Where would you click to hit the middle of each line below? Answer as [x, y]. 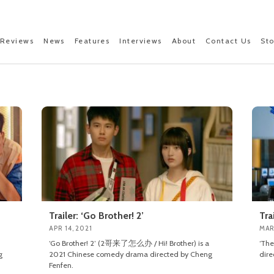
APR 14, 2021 [71, 228]
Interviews [141, 41]
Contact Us [228, 41]
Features [92, 41]
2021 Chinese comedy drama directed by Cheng [131, 254]
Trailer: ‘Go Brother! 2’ [97, 216]
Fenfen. [61, 265]
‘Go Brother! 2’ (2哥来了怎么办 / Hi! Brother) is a [129, 243]
